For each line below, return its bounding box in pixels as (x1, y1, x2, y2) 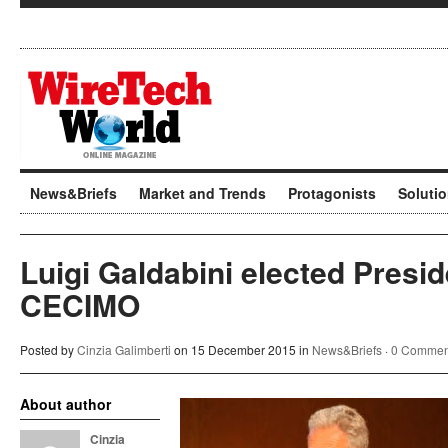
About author (20, 394, 111, 414)
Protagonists (288, 183, 376, 203)
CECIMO (20, 283, 140, 326)
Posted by (20, 341, 77, 358)
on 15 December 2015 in (171, 341, 312, 358)
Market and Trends (139, 183, 266, 203)
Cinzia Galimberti (77, 341, 171, 358)
